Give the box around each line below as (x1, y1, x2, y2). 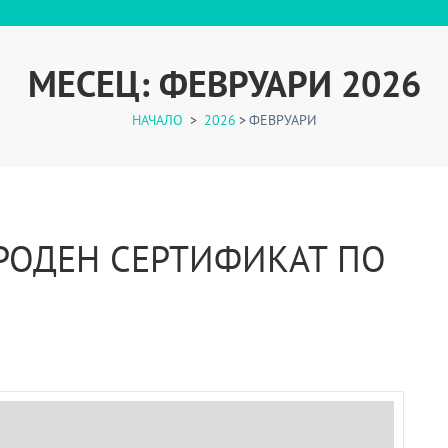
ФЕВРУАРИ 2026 (158, 60, 421, 107)
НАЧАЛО (131, 111, 183, 129)
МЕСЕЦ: (27, 60, 159, 107)
